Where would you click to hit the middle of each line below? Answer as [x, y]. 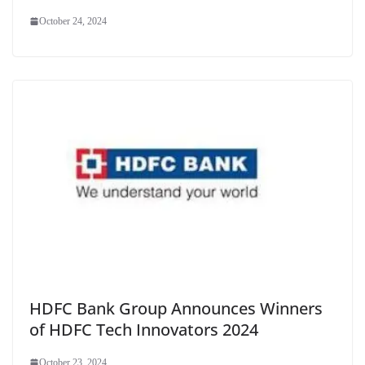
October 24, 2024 [73, 21]
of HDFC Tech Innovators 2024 [144, 329]
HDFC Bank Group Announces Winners [176, 308]
